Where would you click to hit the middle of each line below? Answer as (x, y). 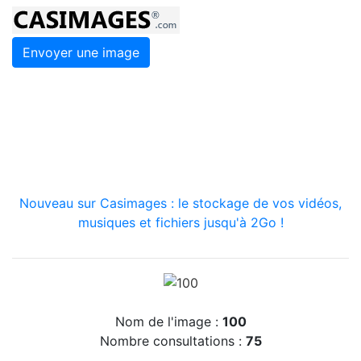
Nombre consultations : (172, 340)
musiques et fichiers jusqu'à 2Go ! (180, 222)
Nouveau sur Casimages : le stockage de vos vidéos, (180, 203)
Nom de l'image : (168, 321)
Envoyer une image (81, 52)
